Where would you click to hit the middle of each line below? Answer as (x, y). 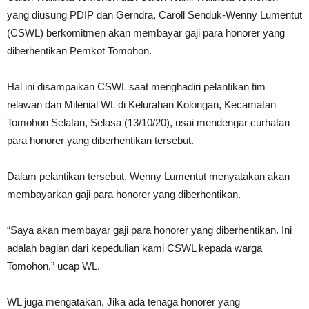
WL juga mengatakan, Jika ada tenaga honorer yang (123, 302)
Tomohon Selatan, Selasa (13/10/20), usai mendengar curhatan (148, 122)
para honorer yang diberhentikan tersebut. (100, 140)
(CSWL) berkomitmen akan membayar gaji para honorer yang (146, 33)
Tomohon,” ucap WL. (53, 266)
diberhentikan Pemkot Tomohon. (79, 51)
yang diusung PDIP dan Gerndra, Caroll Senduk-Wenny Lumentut (154, 15)
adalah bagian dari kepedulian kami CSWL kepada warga (134, 248)
